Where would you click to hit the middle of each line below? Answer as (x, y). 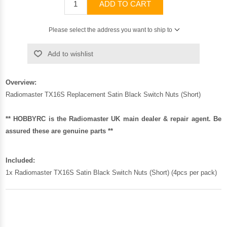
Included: (21, 160)
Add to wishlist (70, 53)
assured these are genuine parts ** (60, 131)
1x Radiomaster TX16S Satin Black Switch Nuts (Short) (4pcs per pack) (111, 172)
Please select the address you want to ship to (110, 30)
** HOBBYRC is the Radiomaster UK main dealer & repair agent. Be (113, 119)
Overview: (21, 82)
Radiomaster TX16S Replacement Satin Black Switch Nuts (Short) (103, 94)
